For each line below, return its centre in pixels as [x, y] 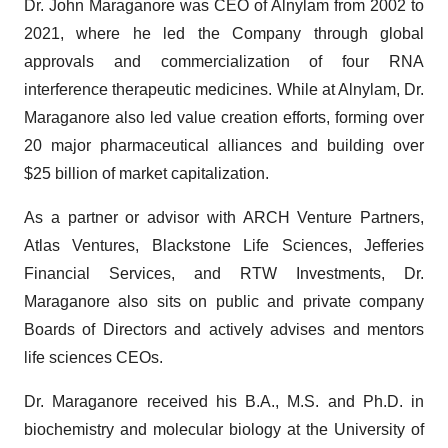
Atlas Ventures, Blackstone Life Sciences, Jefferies [224, 245]
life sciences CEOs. [93, 357]
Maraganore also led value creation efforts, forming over [224, 117]
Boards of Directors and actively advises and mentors [224, 329]
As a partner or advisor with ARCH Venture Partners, [224, 217]
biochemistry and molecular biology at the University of [224, 429]
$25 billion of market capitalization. [146, 173]
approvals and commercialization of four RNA [224, 61]
